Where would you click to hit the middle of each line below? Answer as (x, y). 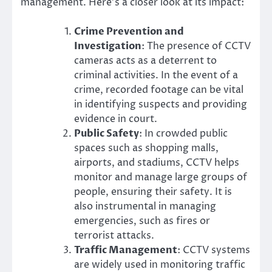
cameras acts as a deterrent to (145, 60)
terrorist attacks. (114, 235)
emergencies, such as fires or (142, 221)
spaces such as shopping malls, (146, 148)
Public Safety (107, 133)
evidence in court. (116, 119)
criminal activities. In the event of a (156, 75)
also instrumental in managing (145, 206)
